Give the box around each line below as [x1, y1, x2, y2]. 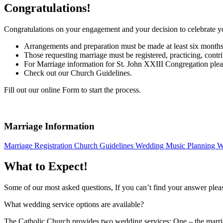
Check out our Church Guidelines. [24, 69, 132, 78]
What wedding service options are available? [4, 200, 144, 209]
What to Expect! [4, 160, 88, 173]
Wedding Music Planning [135, 141, 217, 150]
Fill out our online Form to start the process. [4, 86, 141, 95]
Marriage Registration [4, 141, 74, 150]
